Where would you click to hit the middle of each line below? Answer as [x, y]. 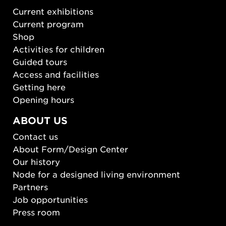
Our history [36, 161]
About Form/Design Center [70, 149]
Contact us [35, 136]
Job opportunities [50, 199]
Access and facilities [56, 74]
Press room [36, 212]
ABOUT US [40, 121]
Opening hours [43, 100]
